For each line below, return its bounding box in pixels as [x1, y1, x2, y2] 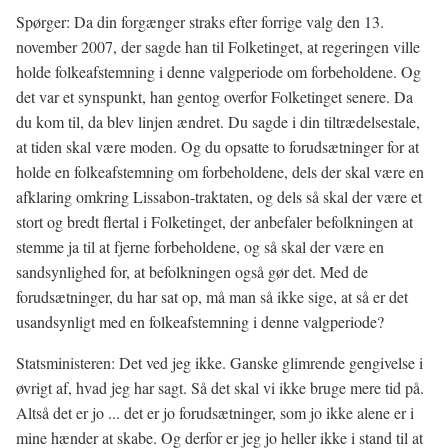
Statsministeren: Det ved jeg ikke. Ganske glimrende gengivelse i [16, 352, 423, 373]
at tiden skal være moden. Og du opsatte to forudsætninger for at [16, 136, 419, 157]
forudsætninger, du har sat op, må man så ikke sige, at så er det [16, 286, 408, 307]
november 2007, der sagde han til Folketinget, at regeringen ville [16, 36, 420, 57]
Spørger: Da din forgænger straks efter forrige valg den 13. [16, 11, 384, 32]
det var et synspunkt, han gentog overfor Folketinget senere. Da [16, 86, 413, 107]
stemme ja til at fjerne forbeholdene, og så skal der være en [16, 236, 384, 257]
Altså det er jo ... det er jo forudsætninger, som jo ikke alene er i [16, 402, 414, 423]
